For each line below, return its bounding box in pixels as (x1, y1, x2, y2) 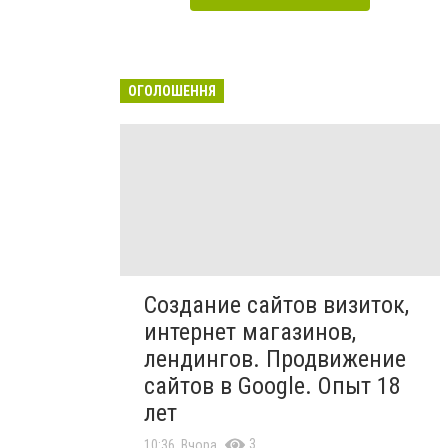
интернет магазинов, (144, 317, 356, 346)
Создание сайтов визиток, (144, 290, 409, 319)
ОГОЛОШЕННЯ (128, 82, 216, 99)
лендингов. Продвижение (144, 344, 406, 373)
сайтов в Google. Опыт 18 (144, 371, 401, 400)
